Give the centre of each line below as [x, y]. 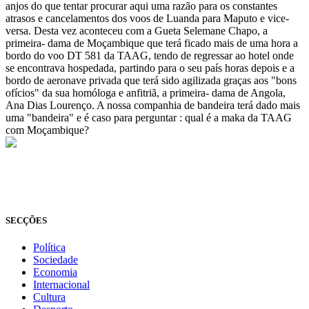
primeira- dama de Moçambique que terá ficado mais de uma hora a [152, 43]
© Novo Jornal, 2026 [52, 169]
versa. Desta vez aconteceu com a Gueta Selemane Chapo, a [137, 31]
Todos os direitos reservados [67, 181]
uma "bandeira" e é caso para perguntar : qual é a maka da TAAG [149, 118]
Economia [55, 272]
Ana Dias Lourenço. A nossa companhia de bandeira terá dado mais [153, 106]
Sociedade [56, 260]
